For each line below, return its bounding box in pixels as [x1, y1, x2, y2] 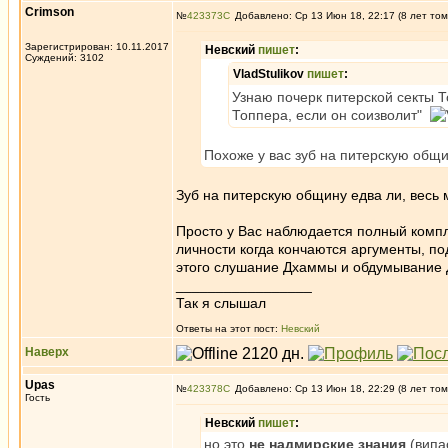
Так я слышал [176, 295, 266, 311]
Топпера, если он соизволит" [232, 107, 430, 123]
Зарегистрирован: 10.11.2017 [25, 41, 169, 52]
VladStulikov [233, 67, 307, 81]
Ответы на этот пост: [176, 323, 281, 334]
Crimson [25, 5, 74, 19]
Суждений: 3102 [25, 52, 104, 63]
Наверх [25, 345, 69, 359]
